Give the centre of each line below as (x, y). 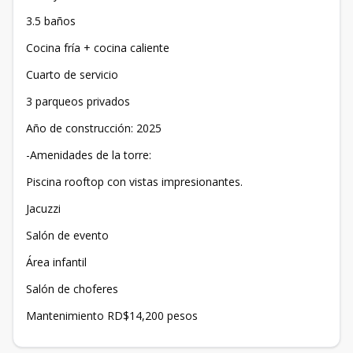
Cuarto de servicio (72, 74)
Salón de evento (67, 235)
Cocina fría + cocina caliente (98, 48)
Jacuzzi (43, 208)
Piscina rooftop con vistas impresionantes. (134, 182)
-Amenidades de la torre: (89, 155)
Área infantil (56, 262)
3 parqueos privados (78, 101)
